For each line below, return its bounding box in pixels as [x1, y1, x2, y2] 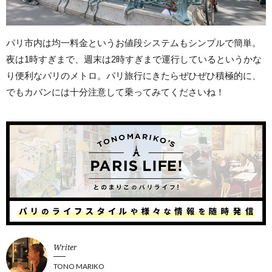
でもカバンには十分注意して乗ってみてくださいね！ [6, 87, 225, 98]
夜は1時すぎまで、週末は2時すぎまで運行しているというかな [6, 54, 262, 65]
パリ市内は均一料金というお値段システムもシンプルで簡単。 [6, 38, 261, 49]
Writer [53, 242, 77, 253]
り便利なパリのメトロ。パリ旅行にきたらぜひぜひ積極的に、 [6, 70, 261, 81]
